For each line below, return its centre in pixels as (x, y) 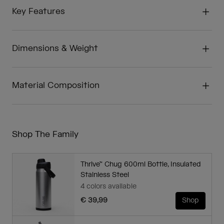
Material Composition (56, 86)
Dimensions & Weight (55, 49)
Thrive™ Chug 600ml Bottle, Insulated (141, 165)
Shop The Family (45, 135)
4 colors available (108, 187)
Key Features (38, 12)
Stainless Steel (105, 175)
